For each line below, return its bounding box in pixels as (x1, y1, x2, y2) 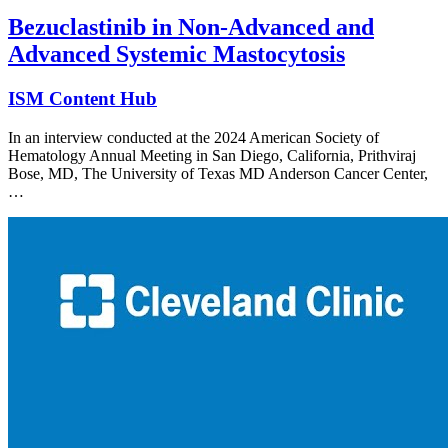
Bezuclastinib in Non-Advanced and (8, 14, 374, 41)
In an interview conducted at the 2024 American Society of (8, 129, 379, 147)
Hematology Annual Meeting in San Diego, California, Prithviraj (8, 147, 416, 165)
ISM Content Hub (8, 88, 157, 110)
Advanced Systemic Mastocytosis (8, 41, 345, 68)
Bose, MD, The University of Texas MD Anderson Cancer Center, (8, 165, 428, 183)
